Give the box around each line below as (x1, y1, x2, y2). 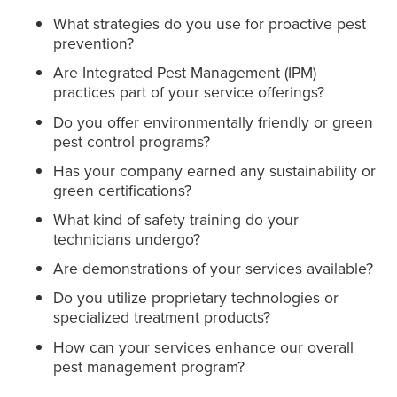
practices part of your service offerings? (53, 81, 324, 104)
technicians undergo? (53, 228, 200, 251)
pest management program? (53, 354, 245, 378)
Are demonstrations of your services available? (53, 257, 373, 280)
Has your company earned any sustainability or (53, 159, 376, 182)
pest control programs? (53, 129, 210, 152)
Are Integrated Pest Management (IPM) (53, 61, 316, 84)
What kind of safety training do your (53, 208, 299, 231)
